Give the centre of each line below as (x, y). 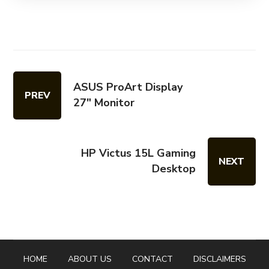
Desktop (174, 169)
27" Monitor (104, 103)
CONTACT (152, 259)
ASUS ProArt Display (128, 87)
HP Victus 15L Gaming (138, 153)
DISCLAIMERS (219, 259)
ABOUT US (89, 259)
